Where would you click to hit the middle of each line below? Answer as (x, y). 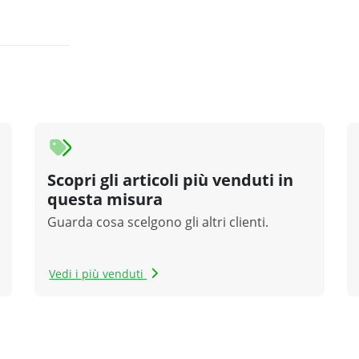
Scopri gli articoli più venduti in (171, 180)
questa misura (105, 200)
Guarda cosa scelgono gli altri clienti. (158, 222)
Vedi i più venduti (98, 274)
